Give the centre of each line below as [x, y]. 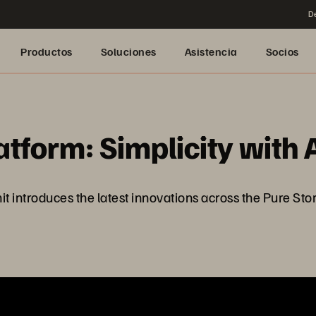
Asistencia [211, 51]
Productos [47, 51]
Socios [282, 51]
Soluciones [128, 51]
